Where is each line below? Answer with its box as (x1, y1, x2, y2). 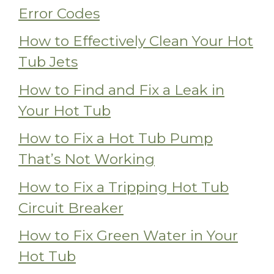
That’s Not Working (18, 150, 155, 168)
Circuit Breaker (18, 199, 124, 217)
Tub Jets (18, 53, 78, 71)
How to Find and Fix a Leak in (18, 81, 224, 98)
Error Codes (18, 4, 100, 22)
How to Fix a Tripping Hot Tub (18, 178, 229, 196)
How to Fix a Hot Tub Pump (18, 130, 213, 147)
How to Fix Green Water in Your (18, 227, 238, 245)
